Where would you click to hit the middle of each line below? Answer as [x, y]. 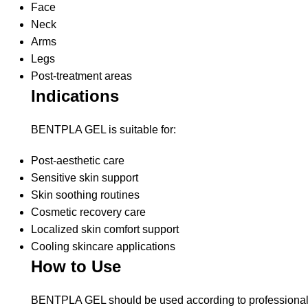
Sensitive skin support [85, 178]
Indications [75, 96]
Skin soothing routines [85, 195]
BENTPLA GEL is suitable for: [103, 130]
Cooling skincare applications [103, 247]
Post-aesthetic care [78, 161]
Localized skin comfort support [105, 230]
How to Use [76, 267]
